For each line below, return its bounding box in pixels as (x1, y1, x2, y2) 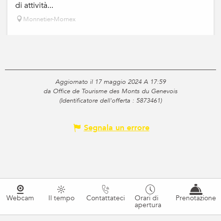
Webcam (6, 193, 35, 203)
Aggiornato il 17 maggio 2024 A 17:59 (55, 77, 166, 87)
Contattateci (86, 193, 125, 203)
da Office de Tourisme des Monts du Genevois (43, 87, 178, 96)
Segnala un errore (83, 122, 149, 134)
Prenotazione (176, 193, 217, 203)
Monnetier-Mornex (23, 15, 75, 24)
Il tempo (48, 193, 74, 203)
